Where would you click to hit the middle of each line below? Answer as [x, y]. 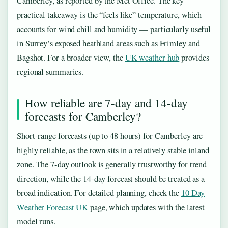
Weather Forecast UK [53, 207]
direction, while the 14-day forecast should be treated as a [111, 179]
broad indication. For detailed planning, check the [99, 193]
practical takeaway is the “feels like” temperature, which [109, 15]
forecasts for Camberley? [83, 116]
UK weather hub [152, 58]
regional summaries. [50, 72]
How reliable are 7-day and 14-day [106, 103]
